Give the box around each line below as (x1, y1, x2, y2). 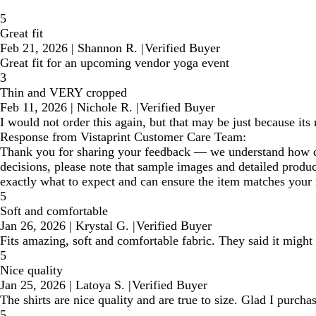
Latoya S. (75, 278, 125, 293)
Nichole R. (77, 100, 133, 115)
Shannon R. (78, 41, 138, 56)
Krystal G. (75, 219, 129, 233)
